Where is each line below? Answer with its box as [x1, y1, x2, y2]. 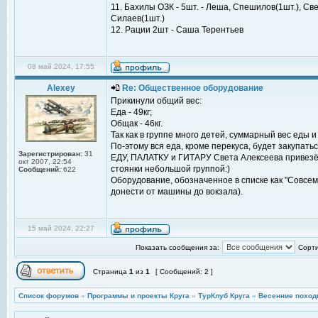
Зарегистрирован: [18, 150, 82, 158]
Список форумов [18, 292, 79, 300]
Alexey [47, 83, 75, 93]
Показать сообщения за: [136, 243, 219, 251]
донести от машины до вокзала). [111, 187, 243, 197]
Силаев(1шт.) [111, 13, 165, 23]
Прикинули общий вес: [111, 96, 202, 106]
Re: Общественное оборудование [120, 83, 263, 93]
